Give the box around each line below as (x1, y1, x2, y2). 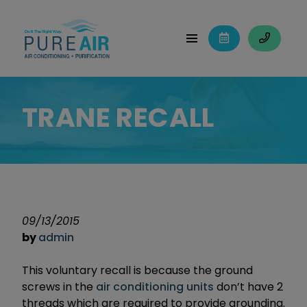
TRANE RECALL (22, 98, 214, 136)
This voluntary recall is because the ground (22, 262, 253, 278)
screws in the (22, 278, 96, 295)
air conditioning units (96, 278, 214, 295)
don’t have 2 (214, 278, 283, 295)
